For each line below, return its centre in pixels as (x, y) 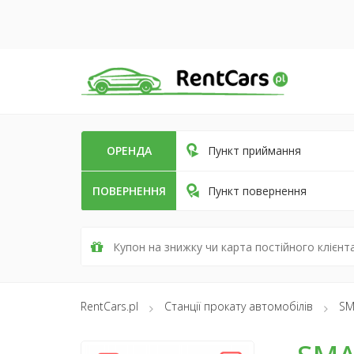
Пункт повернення (257, 191)
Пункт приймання (254, 151)
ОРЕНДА (129, 151)
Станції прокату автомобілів (239, 307)
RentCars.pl (109, 307)
